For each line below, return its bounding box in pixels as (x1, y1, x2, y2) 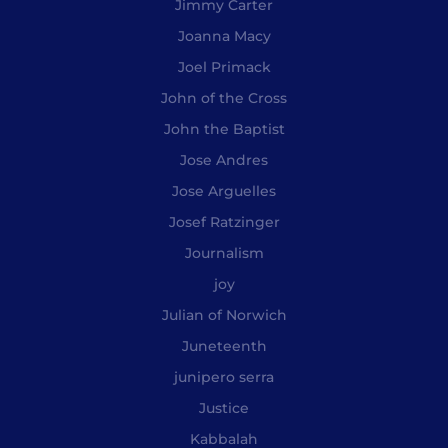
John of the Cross (161, 89, 287, 108)
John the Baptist (163, 120, 285, 139)
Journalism (184, 244, 264, 263)
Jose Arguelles (172, 182, 276, 201)
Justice (199, 399, 249, 418)
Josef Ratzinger (168, 213, 280, 232)
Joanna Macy (177, 27, 271, 46)
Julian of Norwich (161, 306, 287, 325)
